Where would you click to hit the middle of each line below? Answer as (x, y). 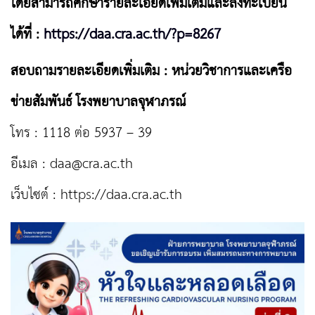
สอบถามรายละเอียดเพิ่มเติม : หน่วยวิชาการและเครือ (151, 72)
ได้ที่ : (27, 35)
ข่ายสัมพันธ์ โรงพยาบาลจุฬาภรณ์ (98, 103)
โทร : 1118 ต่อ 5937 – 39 (81, 134)
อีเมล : (30, 165)
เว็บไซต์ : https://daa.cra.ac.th (96, 195)
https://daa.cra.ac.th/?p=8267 (132, 35)
